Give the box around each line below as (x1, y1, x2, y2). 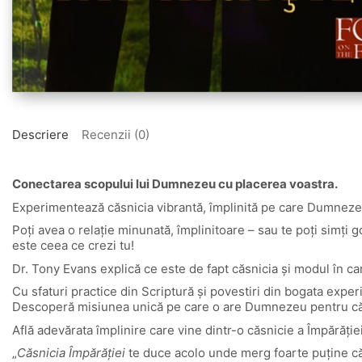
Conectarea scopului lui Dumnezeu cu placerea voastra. (12, 176, 338, 192)
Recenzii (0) (82, 126, 149, 142)
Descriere (12, 126, 69, 142)
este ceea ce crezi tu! (12, 238, 134, 254)
